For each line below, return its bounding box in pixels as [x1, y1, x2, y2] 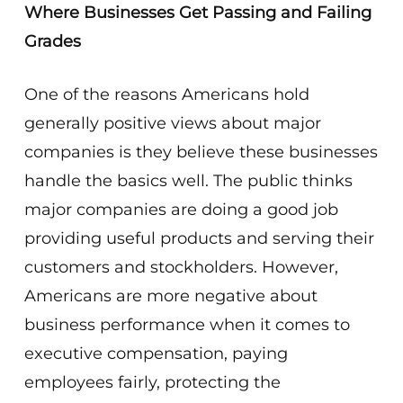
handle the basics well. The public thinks [23, 171, 353, 191]
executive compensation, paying [23, 344, 288, 363]
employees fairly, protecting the [23, 372, 281, 392]
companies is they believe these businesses [23, 142, 378, 162]
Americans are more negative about [23, 286, 318, 306]
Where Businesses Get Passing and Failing [23, 3, 372, 22]
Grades [23, 31, 81, 51]
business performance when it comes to [23, 315, 350, 335]
